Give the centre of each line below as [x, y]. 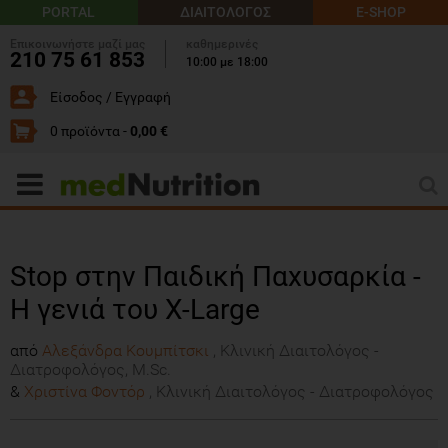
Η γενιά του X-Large [135, 309]
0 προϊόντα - [90, 131]
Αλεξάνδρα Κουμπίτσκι [127, 350]
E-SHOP [380, 12]
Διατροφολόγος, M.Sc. [90, 369]
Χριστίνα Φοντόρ [86, 391]
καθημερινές [222, 44]
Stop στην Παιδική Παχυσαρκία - [215, 276]
